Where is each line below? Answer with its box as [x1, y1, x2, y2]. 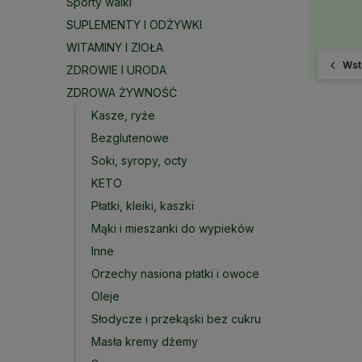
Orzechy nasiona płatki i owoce [91, 267, 259, 280]
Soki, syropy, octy [91, 154, 187, 167]
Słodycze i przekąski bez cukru [91, 312, 261, 326]
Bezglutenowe [91, 131, 169, 145]
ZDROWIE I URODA [66, 63, 166, 77]
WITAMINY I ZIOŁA [66, 40, 163, 54]
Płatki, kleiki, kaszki [91, 199, 194, 213]
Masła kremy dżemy [91, 335, 198, 348]
